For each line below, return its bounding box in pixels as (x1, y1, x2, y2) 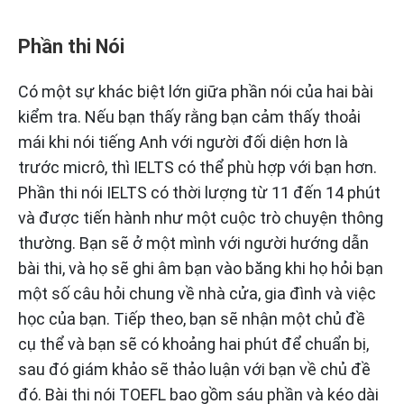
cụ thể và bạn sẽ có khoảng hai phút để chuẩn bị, (18, 335, 369, 354)
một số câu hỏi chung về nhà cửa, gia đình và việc (18, 284, 376, 304)
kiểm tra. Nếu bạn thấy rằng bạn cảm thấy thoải (18, 107, 361, 127)
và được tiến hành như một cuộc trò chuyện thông (18, 208, 383, 228)
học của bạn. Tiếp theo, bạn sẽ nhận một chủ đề (18, 309, 365, 329)
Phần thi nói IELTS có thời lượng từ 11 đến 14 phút (18, 183, 381, 203)
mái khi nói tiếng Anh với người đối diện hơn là (18, 133, 348, 152)
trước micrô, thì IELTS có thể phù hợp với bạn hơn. (18, 158, 377, 178)
